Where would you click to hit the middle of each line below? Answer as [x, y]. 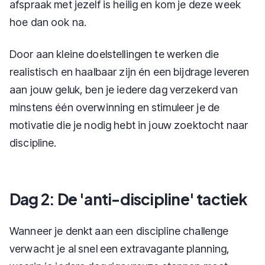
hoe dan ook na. [48, 22]
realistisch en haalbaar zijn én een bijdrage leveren [130, 72]
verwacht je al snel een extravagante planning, [120, 249]
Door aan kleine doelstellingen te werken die [114, 54]
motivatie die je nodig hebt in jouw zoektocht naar [129, 125]
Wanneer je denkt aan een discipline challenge [119, 231]
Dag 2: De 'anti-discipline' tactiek [129, 199]
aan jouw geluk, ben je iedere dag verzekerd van [124, 90]
